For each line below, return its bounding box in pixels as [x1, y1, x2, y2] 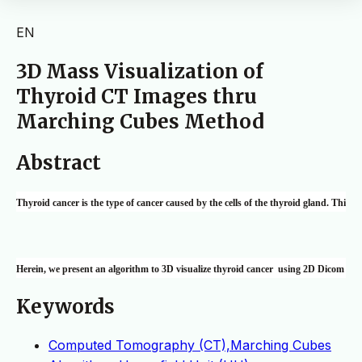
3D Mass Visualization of [16, 59, 263, 85]
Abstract [16, 150, 101, 176]
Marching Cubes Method [16, 109, 264, 135]
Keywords [16, 293, 115, 319]
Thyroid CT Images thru [16, 84, 257, 110]
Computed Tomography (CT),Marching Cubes [48, 336, 331, 353]
